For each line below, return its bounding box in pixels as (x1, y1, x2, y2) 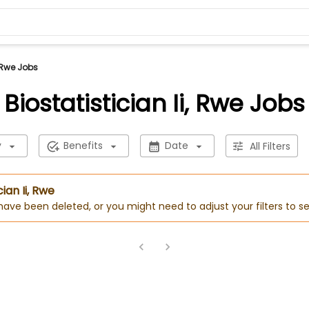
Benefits (63, 139, 103, 152)
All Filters (249, 139, 290, 153)
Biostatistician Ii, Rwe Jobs (4, 87, 305, 120)
